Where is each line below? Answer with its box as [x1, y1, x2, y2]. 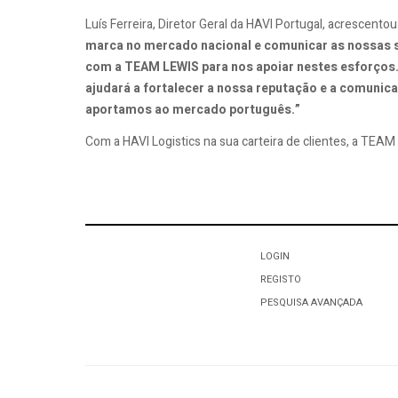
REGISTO [260, 271, 302, 287]
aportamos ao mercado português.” [85, 100, 300, 120]
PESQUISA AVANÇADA [260, 294, 363, 310]
